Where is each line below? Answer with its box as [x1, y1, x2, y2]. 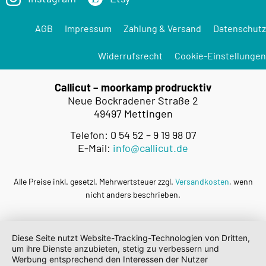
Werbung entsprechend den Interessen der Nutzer [12, 254, 208, 264]
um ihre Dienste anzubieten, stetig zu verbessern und [12, 243, 219, 254]
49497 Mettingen [93, 106, 173, 120]
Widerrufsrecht [98, 49, 163, 61]
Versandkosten [175, 176, 229, 186]
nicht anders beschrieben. [85, 189, 180, 199]
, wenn [229, 176, 253, 186]
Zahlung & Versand [123, 22, 201, 34]
